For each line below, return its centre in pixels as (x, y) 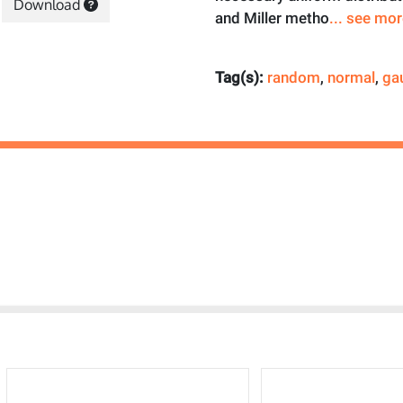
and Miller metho (272, 18)
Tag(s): (241, 77)
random (294, 77)
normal (351, 77)
